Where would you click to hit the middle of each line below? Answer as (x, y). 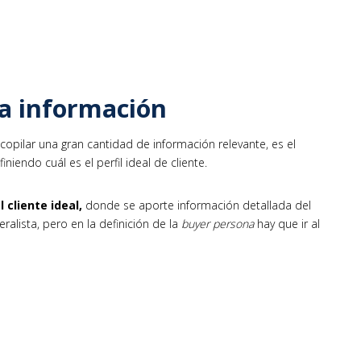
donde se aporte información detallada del (197, 205)
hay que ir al (287, 223)
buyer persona (218, 223)
